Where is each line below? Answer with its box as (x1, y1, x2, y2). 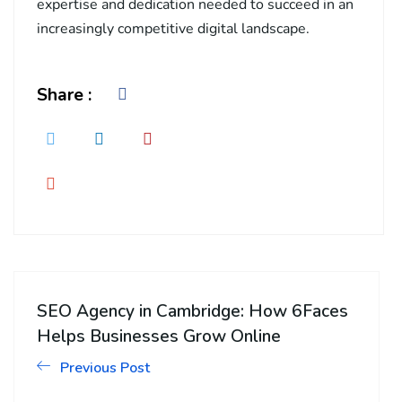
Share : (37, 83, 92, 107)
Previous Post (60, 358, 150, 379)
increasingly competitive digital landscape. (37, 19, 310, 39)
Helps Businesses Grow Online (37, 325, 281, 349)
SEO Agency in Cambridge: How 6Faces (37, 300, 348, 324)
